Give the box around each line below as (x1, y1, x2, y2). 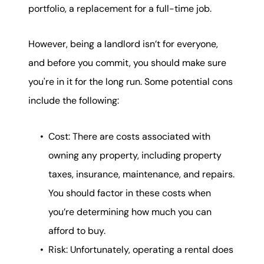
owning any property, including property (48, 148, 222, 161)
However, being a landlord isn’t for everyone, (28, 38, 218, 51)
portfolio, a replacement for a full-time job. (28, 2, 212, 15)
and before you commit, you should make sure (28, 57, 226, 70)
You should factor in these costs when (48, 186, 211, 199)
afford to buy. (48, 224, 105, 237)
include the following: (28, 94, 119, 107)
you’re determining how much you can (48, 205, 212, 218)
